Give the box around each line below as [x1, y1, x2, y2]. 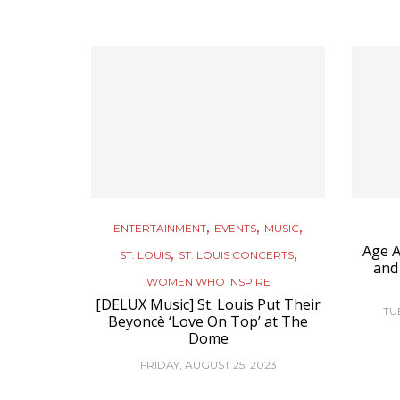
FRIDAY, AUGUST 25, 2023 [139, 358, 277, 371]
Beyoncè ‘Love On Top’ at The [108, 312, 309, 331]
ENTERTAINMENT [113, 221, 207, 235]
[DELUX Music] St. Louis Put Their [96, 295, 321, 314]
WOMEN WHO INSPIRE [146, 275, 271, 288]
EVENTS [214, 221, 257, 235]
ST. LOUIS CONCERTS [178, 248, 294, 262]
